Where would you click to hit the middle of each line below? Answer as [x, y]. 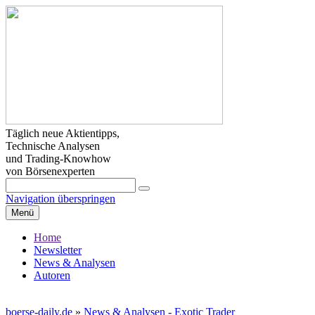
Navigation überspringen [60, 199]
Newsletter [58, 250]
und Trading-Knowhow [58, 159]
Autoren [52, 275]
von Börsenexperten [50, 171]
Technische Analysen [53, 146]
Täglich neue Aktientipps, [63, 133]
